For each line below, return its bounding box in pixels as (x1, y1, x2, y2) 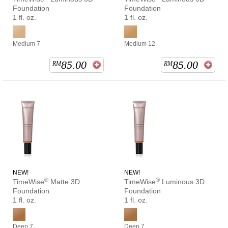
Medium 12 (124, 40, 155, 48)
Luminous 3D (160, 178, 205, 186)
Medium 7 (13, 40, 40, 48)
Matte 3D (48, 178, 80, 186)
